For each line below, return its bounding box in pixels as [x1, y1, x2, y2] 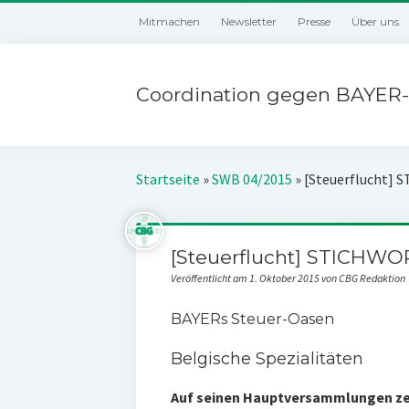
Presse [298, 15, 331, 28]
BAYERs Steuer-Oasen [170, 310, 334, 328]
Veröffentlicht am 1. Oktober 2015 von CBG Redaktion [170, 271, 405, 285]
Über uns [351, 15, 400, 28]
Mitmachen [139, 15, 201, 28]
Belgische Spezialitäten [170, 349, 363, 370]
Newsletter [221, 15, 278, 28]
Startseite [136, 170, 201, 188]
